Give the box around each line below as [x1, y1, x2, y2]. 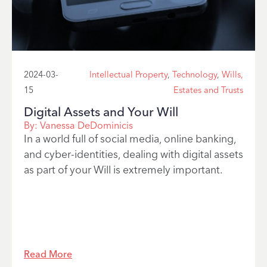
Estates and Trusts [173, 84, 243, 95]
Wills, [222, 69, 243, 80]
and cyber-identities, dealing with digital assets [24, 147, 243, 160]
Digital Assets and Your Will [24, 104, 178, 119]
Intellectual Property [89, 69, 167, 80]
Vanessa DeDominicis [40, 119, 133, 131]
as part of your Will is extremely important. [24, 163, 223, 176]
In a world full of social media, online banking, [24, 132, 236, 145]
